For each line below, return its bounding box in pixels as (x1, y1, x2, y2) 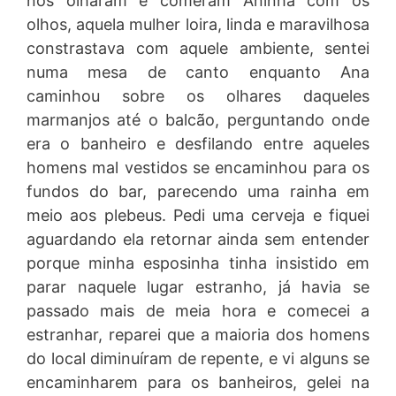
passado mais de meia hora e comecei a (27, 301, 369, 320)
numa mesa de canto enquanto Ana (27, 63, 369, 81)
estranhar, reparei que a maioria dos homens (27, 325, 369, 344)
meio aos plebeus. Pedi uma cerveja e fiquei (27, 206, 369, 225)
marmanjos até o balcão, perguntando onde (27, 110, 369, 129)
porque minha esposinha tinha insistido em (27, 254, 369, 272)
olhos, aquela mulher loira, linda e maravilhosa (27, 15, 369, 34)
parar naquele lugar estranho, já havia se (27, 278, 369, 296)
